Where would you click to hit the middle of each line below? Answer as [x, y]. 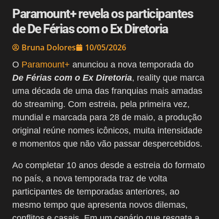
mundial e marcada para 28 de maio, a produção [107, 117]
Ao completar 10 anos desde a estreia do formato [109, 165]
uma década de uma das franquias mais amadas [107, 91]
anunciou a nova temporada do [132, 64]
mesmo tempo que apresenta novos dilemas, [100, 205]
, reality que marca [168, 77]
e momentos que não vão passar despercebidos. [107, 143]
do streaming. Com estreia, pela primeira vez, [101, 104]
